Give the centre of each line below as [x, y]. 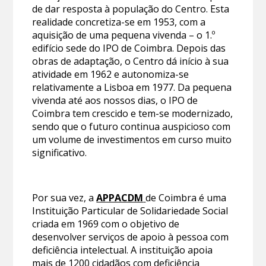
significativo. [60, 152]
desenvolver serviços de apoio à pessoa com [131, 237]
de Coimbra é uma [186, 197]
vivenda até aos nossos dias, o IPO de [115, 100]
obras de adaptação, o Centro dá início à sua [131, 61]
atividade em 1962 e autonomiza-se [111, 74]
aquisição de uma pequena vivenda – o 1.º [124, 35]
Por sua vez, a [64, 197]
